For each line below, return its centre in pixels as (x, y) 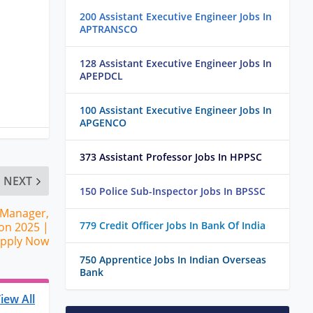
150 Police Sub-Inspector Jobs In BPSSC (173, 191)
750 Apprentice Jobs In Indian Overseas (173, 260)
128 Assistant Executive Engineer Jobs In (176, 64)
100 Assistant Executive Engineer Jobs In (176, 110)
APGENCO (103, 123)
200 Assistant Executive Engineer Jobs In (176, 17)
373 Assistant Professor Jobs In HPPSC (171, 157)
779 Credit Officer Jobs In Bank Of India (173, 226)
